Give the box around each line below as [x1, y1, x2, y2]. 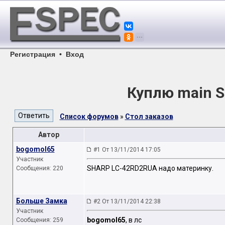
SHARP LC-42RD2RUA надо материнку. [86, 164, 213, 173]
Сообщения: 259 [16, 216, 63, 223]
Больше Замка [16, 197, 67, 205]
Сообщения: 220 [16, 165, 63, 172]
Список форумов [59, 113, 119, 121]
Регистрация [10, 50, 55, 58]
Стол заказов [125, 113, 173, 121]
